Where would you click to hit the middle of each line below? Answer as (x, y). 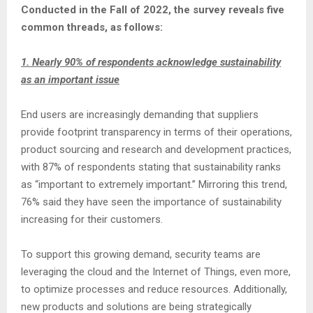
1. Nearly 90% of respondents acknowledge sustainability (151, 62)
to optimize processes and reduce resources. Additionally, (154, 289)
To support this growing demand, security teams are (141, 254)
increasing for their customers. (92, 219)
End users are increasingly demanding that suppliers (140, 115)
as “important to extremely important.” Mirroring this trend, (154, 184)
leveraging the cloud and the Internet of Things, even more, (156, 272)
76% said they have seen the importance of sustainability (151, 202)
